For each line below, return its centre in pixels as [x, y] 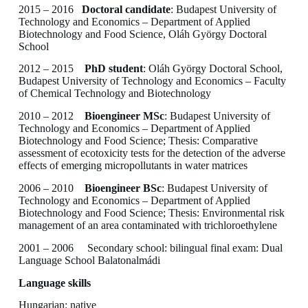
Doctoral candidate [126, 9]
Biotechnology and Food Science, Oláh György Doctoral [142, 34]
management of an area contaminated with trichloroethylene [147, 225]
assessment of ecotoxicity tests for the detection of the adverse [152, 153]
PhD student [113, 69]
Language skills [54, 283]
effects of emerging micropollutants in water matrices [133, 166]
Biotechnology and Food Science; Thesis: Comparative [138, 141]
